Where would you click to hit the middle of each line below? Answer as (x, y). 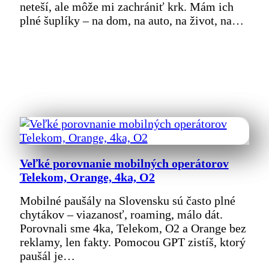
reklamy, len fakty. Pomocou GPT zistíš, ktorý (132, 242)
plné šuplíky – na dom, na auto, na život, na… (131, 20)
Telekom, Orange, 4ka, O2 (87, 177)
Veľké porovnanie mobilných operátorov (124, 163)
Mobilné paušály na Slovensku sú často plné (127, 201)
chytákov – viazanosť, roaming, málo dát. (121, 215)
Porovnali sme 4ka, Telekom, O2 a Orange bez (133, 228)
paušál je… (47, 256)
